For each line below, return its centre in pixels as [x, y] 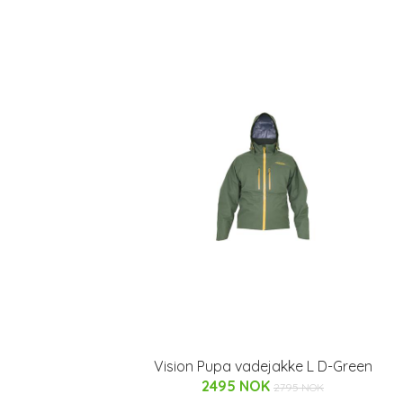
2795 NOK [299, 387]
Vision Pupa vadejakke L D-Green [263, 366]
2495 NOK [237, 386]
